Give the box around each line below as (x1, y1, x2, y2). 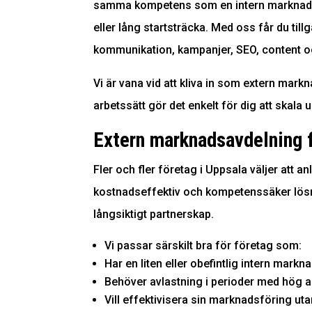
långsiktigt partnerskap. (93, 208, 214, 221)
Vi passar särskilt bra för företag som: (104, 239, 302, 253)
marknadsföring (209, 293, 292, 307)
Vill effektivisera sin (104, 293, 210, 307)
